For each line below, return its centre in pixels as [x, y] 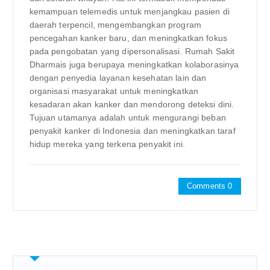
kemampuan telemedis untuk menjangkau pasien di [129, 11]
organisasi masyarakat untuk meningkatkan [114, 91]
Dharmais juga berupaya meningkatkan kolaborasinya [134, 64]
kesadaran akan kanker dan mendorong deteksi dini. [132, 104]
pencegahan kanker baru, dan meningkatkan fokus [128, 38]
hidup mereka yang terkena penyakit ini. [107, 144]
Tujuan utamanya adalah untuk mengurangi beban [127, 117]
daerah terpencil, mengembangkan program [115, 24]
